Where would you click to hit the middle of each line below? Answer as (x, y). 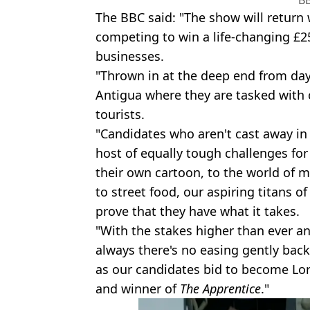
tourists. (120, 115)
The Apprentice (220, 289)
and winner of (138, 289)
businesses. (130, 56)
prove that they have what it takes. (198, 211)
